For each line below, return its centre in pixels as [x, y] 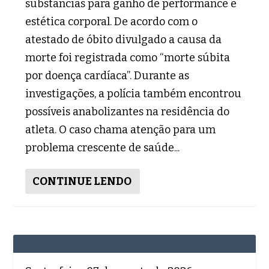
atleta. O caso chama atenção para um [121, 129]
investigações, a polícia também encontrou [134, 93]
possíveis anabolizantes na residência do [128, 111]
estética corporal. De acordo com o [112, 21]
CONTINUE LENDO [82, 181]
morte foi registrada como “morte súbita [128, 57]
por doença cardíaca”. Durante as [107, 75]
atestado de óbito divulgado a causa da [124, 39]
